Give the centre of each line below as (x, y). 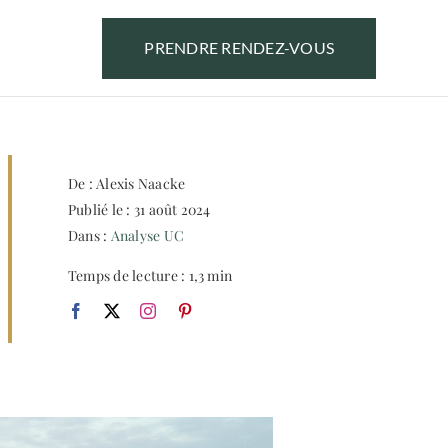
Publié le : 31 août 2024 (139, 209)
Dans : (89, 235)
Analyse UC (147, 235)
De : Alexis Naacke (126, 183)
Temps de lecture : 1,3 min (150, 275)
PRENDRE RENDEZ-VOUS (239, 47)
